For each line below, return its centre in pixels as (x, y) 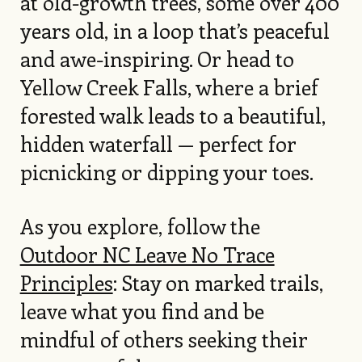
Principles (66, 282)
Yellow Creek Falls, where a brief (169, 86)
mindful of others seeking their (164, 339)
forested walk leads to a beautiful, (173, 115)
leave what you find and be (142, 310)
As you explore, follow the (140, 225)
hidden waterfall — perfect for (158, 143)
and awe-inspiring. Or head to (157, 58)
